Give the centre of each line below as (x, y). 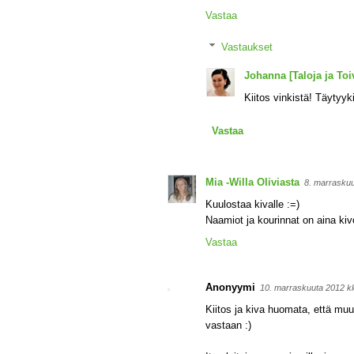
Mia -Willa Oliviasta (252, 182)
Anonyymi (230, 287)
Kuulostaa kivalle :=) (252, 204)
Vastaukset (247, 47)
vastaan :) (228, 325)
